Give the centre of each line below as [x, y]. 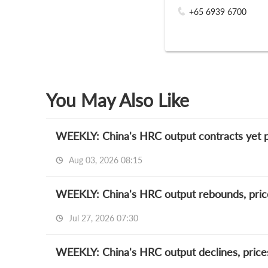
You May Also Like [118, 100]
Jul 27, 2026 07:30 [102, 218]
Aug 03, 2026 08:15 [104, 160]
